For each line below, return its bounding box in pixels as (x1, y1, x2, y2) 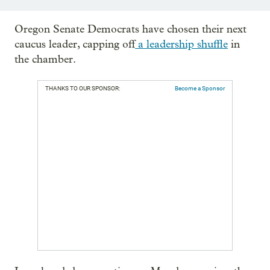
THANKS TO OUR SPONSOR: (45, 85, 120, 92)
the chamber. (14, 53, 76, 66)
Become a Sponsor (175, 85, 225, 92)
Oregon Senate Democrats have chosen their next (14, 23, 246, 36)
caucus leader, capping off (14, 38, 135, 51)
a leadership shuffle (135, 38, 228, 51)
